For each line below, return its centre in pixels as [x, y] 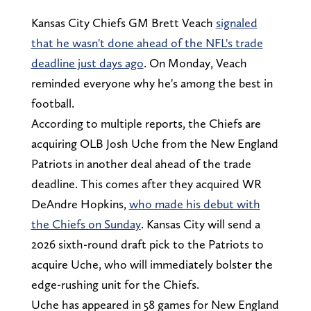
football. [54, 103]
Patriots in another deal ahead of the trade [141, 163]
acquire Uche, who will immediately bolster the [152, 264]
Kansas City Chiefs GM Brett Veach [123, 22]
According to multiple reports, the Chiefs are [146, 123]
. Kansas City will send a [200, 224]
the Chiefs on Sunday [86, 224]
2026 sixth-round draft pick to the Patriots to [147, 244]
